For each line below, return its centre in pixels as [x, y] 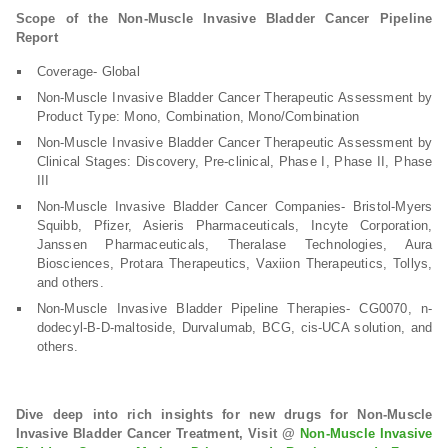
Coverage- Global [88, 71]
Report [36, 37]
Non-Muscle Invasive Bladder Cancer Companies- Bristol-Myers [234, 206]
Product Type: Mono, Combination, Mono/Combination [198, 116]
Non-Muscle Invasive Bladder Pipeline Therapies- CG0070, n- [234, 308]
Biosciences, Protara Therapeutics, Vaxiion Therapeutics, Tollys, [234, 263]
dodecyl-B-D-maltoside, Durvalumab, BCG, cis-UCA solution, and [234, 327]
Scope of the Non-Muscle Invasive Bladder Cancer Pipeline [224, 18]
